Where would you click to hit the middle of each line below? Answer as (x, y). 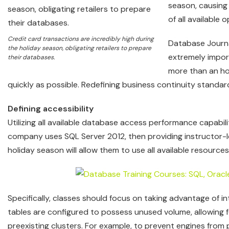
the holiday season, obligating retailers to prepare (79, 48)
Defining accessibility (52, 109)
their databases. (31, 57)
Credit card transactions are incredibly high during (81, 39)
